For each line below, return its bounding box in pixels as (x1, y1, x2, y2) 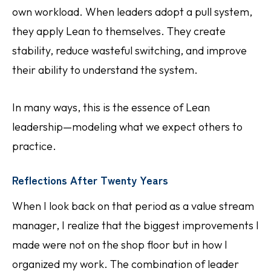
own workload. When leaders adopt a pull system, (12, 5, 252, 19)
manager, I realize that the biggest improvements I (12, 218, 259, 232)
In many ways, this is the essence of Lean (12, 100, 210, 114)
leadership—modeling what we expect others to (12, 120, 243, 134)
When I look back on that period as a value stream (12, 199, 254, 213)
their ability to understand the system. (12, 63, 198, 77)
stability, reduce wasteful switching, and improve (12, 44, 247, 57)
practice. (12, 139, 56, 153)
